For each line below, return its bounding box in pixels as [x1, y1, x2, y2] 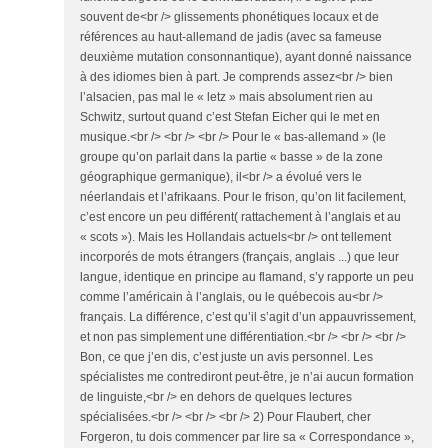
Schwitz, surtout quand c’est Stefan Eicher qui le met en [80, 110, 380, 125]
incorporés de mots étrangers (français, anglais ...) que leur [80, 250, 399, 265]
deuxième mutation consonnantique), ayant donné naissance [80, 50, 412, 65]
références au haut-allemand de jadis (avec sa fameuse [80, 30, 382, 45]
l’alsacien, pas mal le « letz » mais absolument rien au [80, 90, 373, 105]
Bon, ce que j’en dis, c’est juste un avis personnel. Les [80, 350, 373, 365]
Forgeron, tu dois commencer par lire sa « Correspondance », [80, 430, 414, 445]
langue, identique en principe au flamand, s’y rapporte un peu [80, 270, 414, 285]
